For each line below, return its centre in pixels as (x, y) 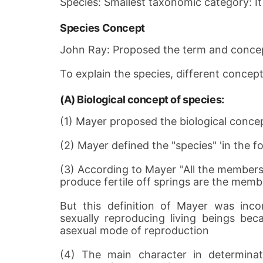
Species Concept (102, 28)
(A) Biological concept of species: (142, 100)
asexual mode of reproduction (134, 230)
